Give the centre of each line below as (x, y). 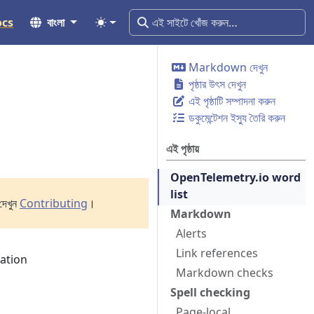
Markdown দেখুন (227, 67)
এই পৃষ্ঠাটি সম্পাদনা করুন (231, 101)
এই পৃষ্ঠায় (183, 149)
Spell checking (210, 292)
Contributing (54, 203)
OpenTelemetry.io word (235, 177)
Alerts (191, 233)
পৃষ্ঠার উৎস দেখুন (216, 84)
